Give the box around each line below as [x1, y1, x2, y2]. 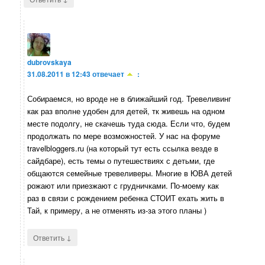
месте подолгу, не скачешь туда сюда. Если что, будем [27, 117, 231, 129]
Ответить [33, 232, 67, 243]
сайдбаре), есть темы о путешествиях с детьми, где [27, 154, 215, 166]
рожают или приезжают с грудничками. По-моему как [27, 179, 219, 191]
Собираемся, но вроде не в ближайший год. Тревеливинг [27, 92, 232, 104]
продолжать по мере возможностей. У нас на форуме [27, 130, 221, 141]
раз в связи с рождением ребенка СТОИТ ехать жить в [27, 192, 225, 203]
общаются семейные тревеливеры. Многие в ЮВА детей [27, 167, 232, 179]
